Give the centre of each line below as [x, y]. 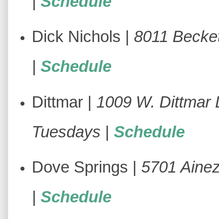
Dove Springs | [86, 167]
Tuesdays [66, 131]
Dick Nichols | [83, 37]
